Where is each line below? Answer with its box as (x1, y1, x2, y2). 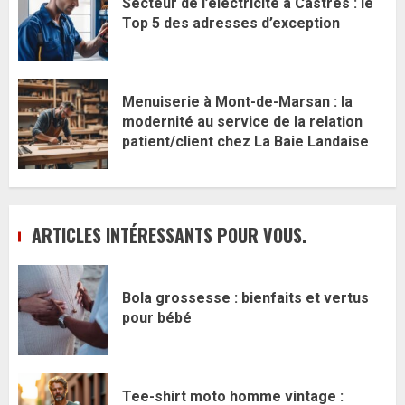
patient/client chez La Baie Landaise (122, 132, 369, 150)
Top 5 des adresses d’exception (122, 14, 340, 32)
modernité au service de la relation (122, 112, 363, 130)
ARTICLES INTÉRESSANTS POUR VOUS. (32, 221, 306, 250)
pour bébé (122, 308, 192, 326)
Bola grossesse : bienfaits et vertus (122, 288, 369, 306)
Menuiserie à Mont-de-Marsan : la (122, 92, 353, 110)
